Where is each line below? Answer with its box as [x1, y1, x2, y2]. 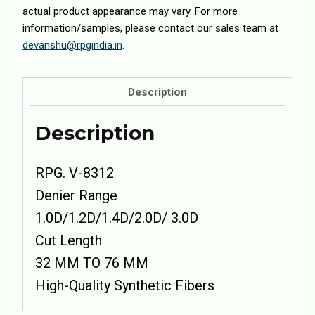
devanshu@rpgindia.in [22, 39, 122, 51]
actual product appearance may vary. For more [22, 5, 238, 18]
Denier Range [35, 187, 117, 205]
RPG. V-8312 [35, 165, 114, 182]
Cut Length [35, 232, 102, 250]
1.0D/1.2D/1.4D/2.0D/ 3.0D [35, 210, 198, 227]
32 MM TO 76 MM [35, 255, 148, 272]
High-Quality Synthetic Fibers [35, 277, 214, 295]
